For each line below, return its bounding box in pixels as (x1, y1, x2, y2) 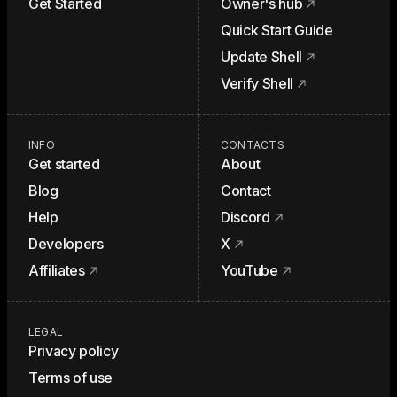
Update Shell (221, 48, 303, 66)
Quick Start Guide (221, 21, 333, 39)
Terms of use (28, 369, 113, 386)
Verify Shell (221, 74, 294, 92)
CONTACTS (221, 138, 284, 152)
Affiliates (28, 261, 85, 279)
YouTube (221, 261, 278, 279)
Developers (28, 235, 104, 253)
